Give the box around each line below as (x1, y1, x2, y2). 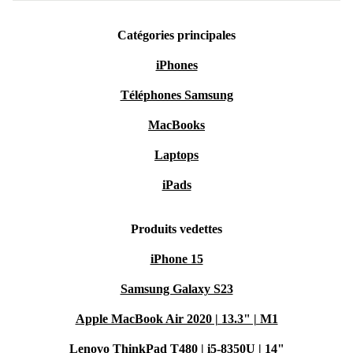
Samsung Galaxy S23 (120, 282, 233, 295)
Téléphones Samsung (120, 88, 233, 102)
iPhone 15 (150, 252, 203, 266)
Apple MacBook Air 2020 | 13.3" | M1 (75, 312, 278, 325)
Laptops (154, 148, 199, 162)
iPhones (155, 58, 198, 72)
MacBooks (148, 118, 205, 132)
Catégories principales (117, 28, 236, 42)
